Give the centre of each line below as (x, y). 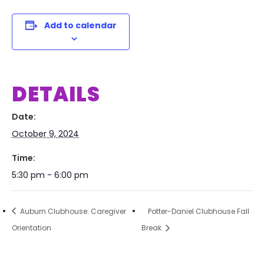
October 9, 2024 (45, 134)
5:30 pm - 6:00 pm (50, 175)
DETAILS (56, 94)
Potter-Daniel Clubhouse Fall (199, 211)
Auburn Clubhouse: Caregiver (72, 211)
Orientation (32, 228)
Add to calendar (80, 25)
